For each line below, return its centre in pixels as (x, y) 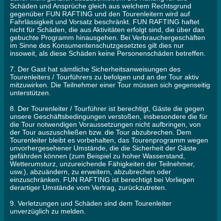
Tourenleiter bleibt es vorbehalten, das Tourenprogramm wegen (109, 140)
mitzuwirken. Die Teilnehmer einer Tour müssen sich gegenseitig (110, 85)
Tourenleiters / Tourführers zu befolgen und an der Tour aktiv (104, 77)
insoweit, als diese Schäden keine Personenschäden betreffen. (108, 54)
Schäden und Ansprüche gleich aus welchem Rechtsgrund (101, 6)
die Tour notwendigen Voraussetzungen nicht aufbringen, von (105, 125)
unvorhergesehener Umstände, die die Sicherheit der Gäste (103, 148)
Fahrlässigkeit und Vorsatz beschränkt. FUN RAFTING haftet (105, 22)
